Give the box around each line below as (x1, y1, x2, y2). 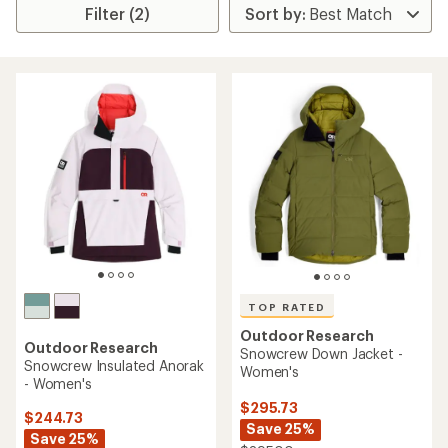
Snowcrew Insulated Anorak (24, 357, 204, 374)
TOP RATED (248, 300, 327, 313)
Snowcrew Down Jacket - (240, 345, 403, 362)
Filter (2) (85, 4, 151, 23)
